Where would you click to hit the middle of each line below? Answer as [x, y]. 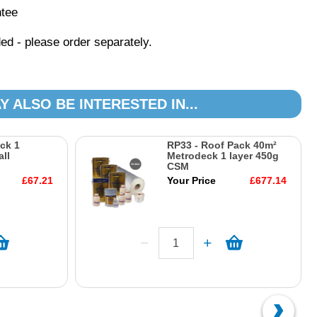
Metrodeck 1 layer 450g [223, 156]
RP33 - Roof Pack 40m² [221, 145]
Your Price [191, 180]
